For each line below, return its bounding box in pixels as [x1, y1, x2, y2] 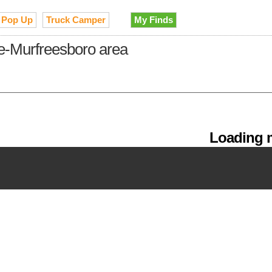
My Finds [134, 15, 173, 25]
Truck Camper [46, 15, 106, 25]
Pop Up [1, 15, 33, 25]
